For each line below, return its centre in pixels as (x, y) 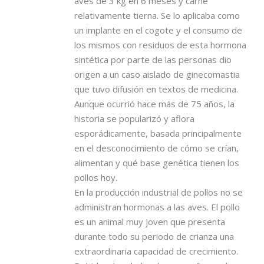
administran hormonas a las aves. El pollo (157, 207)
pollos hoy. (96, 177)
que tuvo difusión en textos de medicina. (156, 89)
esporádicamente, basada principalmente (158, 133)
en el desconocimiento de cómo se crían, (156, 148)
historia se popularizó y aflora (134, 118)
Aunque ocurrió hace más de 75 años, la (154, 103)
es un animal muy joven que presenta (150, 221)
